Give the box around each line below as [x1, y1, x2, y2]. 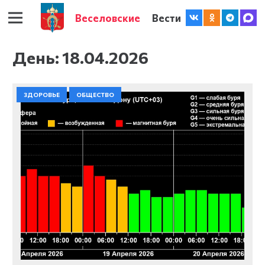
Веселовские [75, 11, 141, 24]
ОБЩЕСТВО [76, 91, 114, 99]
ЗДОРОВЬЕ [24, 91, 60, 99]
